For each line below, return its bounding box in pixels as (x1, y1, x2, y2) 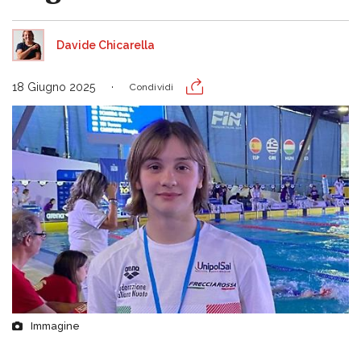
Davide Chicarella (56, 39, 155, 52)
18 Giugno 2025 (12, 81, 95, 93)
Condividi (130, 81, 174, 93)
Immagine (31, 319, 80, 332)
